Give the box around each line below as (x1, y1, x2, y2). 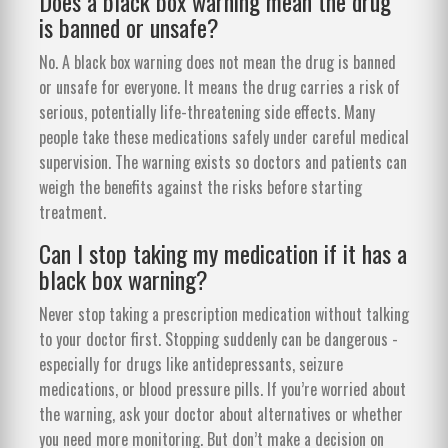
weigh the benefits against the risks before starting (39, 174, 362, 199)
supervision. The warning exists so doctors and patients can (39, 149, 407, 174)
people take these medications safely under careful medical (39, 124, 409, 149)
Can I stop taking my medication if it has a (39, 234, 407, 271)
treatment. (39, 199, 106, 224)
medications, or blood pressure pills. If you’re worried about (39, 376, 406, 401)
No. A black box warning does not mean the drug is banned (39, 49, 396, 74)
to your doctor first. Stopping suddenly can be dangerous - (39, 326, 398, 351)
